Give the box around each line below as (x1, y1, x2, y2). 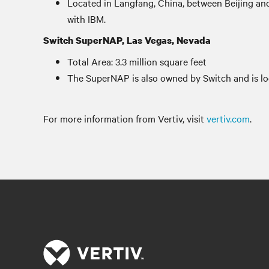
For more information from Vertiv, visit (43, 112, 207, 125)
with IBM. (67, 12, 106, 25)
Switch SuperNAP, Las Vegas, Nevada (43, 34, 211, 47)
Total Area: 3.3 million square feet (67, 55, 207, 68)
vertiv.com (207, 112, 250, 125)
